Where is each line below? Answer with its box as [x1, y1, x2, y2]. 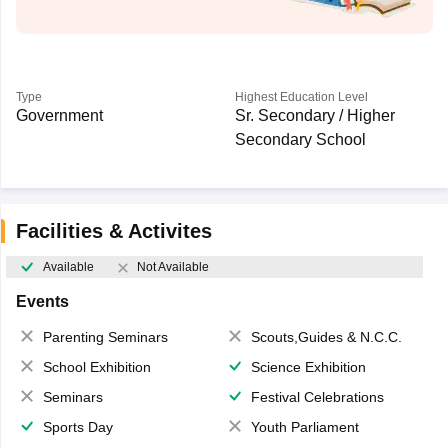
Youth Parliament [251, 419, 359, 436]
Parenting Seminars [42, 329, 168, 346]
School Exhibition [42, 359, 151, 376]
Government [15, 107, 103, 124]
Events [15, 293, 69, 311]
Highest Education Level [234, 90, 368, 104]
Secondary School [234, 131, 366, 148]
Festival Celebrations [251, 389, 384, 406]
